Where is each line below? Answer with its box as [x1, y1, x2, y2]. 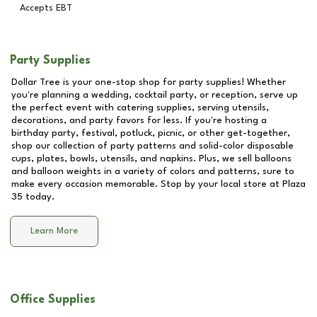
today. [23, 192, 54, 202]
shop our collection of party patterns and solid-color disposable [11, 141, 294, 151]
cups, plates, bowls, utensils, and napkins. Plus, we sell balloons [11, 154, 292, 163]
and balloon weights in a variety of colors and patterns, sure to [11, 166, 294, 176]
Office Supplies [10, 294, 96, 306]
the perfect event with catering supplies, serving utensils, [11, 103, 269, 113]
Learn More [30, 226, 78, 236]
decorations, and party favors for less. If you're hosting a [11, 115, 267, 125]
